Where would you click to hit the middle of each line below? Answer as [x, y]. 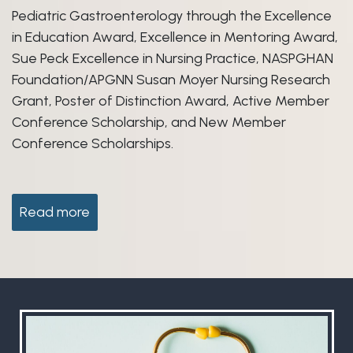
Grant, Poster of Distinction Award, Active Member [171, 100]
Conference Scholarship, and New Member [149, 122]
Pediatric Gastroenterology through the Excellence [172, 15]
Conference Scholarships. [93, 143]
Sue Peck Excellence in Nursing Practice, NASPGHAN [173, 58]
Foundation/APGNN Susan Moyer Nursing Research [171, 79]
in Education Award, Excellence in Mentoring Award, [175, 37]
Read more [55, 212]
